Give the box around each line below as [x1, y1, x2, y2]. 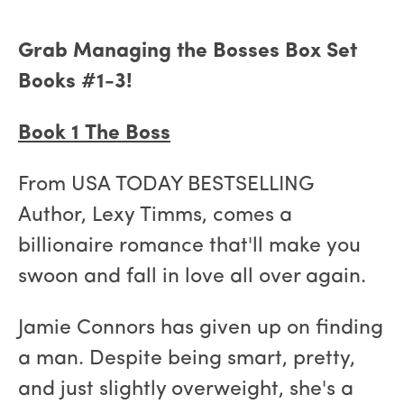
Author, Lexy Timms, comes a [18, 206, 292, 227]
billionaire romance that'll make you [18, 236, 361, 258]
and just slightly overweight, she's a [18, 380, 353, 401]
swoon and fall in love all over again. [18, 267, 366, 289]
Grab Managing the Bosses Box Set [18, 41, 357, 63]
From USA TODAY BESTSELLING [18, 175, 314, 197]
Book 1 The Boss [18, 124, 170, 145]
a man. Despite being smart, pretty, [18, 349, 355, 371]
